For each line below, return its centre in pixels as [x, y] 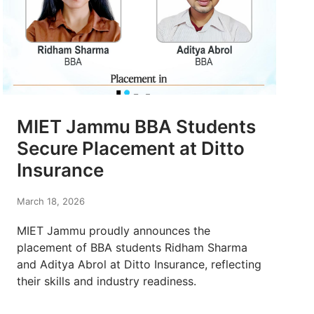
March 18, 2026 [51, 202]
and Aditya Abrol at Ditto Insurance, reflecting [139, 265]
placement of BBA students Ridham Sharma [132, 248]
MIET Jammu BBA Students [136, 127]
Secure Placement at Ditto [131, 149]
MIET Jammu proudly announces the [114, 231]
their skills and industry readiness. [107, 281]
